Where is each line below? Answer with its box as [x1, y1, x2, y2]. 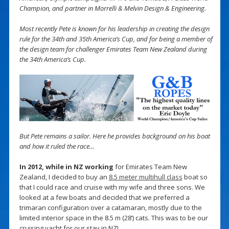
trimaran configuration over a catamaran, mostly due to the [19, 203, 202, 213]
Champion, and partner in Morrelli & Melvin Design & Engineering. [19, 3, 206, 13]
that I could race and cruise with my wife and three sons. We [19, 182, 205, 192]
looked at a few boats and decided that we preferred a [19, 193, 190, 202]
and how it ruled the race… [19, 142, 95, 151]
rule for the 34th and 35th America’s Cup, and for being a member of [19, 34, 213, 43]
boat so [182, 172, 208, 182]
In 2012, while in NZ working [19, 162, 113, 172]
